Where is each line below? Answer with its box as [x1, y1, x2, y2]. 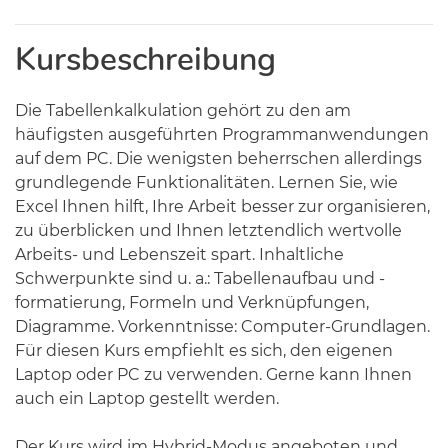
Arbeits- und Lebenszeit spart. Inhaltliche [15, 245, 344, 264]
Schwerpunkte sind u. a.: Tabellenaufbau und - [15, 269, 385, 288]
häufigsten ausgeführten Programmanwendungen [15, 125, 429, 144]
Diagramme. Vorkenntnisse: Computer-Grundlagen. [15, 317, 430, 336]
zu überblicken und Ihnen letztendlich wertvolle [15, 221, 402, 240]
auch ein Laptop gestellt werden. [15, 389, 279, 408]
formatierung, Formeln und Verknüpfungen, [15, 293, 369, 312]
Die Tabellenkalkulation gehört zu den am [15, 101, 351, 120]
